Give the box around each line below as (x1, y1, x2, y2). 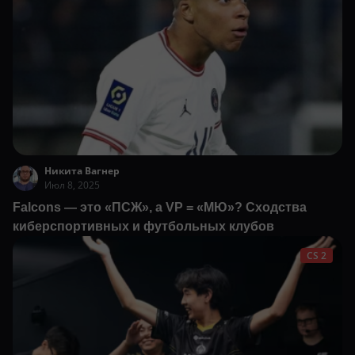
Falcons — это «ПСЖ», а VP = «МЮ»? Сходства (13, 200, 307, 214)
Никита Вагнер (44, 163, 120, 177)
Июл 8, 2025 (44, 177, 100, 192)
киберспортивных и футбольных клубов (13, 219, 274, 233)
